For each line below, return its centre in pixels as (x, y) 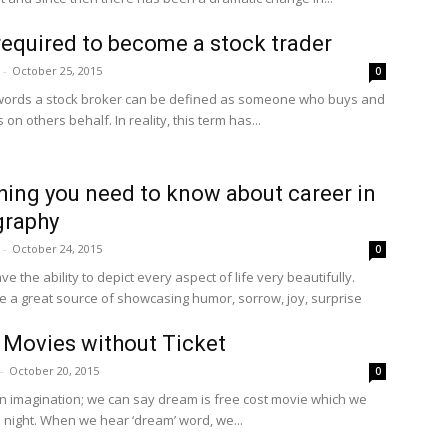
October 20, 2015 (54, 370)
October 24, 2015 (57, 248)
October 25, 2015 (57, 70)
